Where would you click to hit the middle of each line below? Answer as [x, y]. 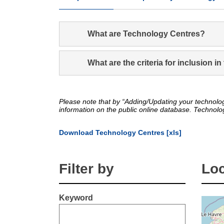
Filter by [86, 168]
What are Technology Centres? [146, 34]
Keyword [76, 197]
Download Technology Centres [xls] [120, 132]
